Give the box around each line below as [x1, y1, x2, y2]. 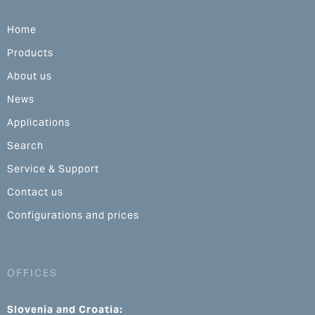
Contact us [7, 186, 63, 198]
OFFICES [7, 266, 58, 279]
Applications [7, 116, 70, 129]
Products [7, 46, 53, 59]
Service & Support [7, 162, 99, 175]
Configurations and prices [7, 209, 139, 221]
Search [7, 139, 44, 152]
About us [7, 70, 52, 82]
